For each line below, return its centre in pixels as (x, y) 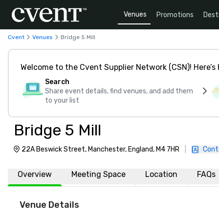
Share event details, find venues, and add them (119, 91)
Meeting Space (99, 174)
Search (57, 82)
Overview (35, 174)
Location (161, 174)
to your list (62, 100)
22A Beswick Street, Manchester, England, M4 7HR (100, 149)
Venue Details (49, 205)
